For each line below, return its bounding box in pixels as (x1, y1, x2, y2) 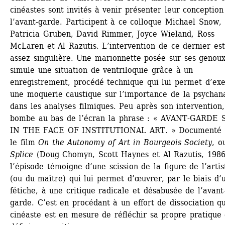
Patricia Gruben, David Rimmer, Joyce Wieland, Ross (10, 29, 214, 39)
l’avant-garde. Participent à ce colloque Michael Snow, (10, 17, 221, 27)
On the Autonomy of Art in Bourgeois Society (38, 137, 212, 147)
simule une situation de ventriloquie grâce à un (10, 65, 193, 75)
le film (10, 137, 39, 147)
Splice (10, 149, 33, 159)
